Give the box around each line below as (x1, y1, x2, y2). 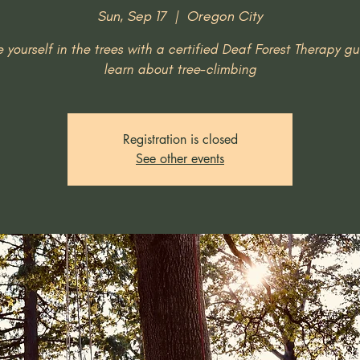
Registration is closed (122, 131, 238, 148)
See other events (136, 150, 224, 167)
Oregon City (186, 7, 263, 25)
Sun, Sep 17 (97, 7, 166, 25)
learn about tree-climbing (104, 61, 256, 77)
